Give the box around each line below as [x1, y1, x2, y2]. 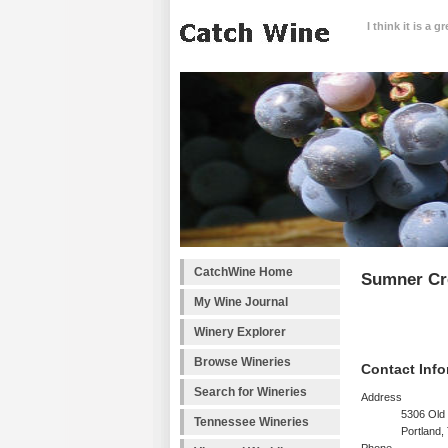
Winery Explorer [194, 325, 286, 339]
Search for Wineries [194, 385, 307, 399]
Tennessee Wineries [194, 415, 309, 429]
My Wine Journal [194, 295, 288, 309]
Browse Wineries [194, 355, 291, 369]
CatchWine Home [194, 265, 293, 279]
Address [361, 391, 402, 404]
